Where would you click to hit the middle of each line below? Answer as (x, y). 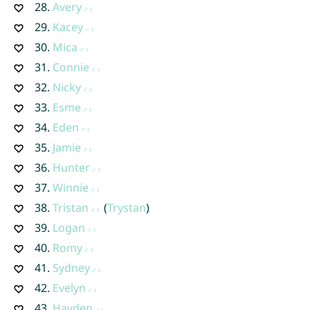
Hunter (71, 167)
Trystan (126, 207)
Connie (71, 67)
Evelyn (69, 288)
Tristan (70, 207)
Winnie (70, 187)
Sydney (71, 267)
